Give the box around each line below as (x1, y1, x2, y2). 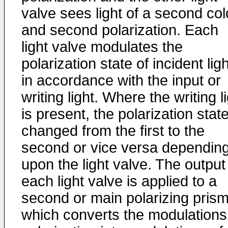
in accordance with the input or (21, 72, 221, 89)
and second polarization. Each (21, 22, 218, 38)
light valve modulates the (21, 39, 183, 55)
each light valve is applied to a (21, 173, 217, 189)
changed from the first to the (21, 123, 205, 139)
